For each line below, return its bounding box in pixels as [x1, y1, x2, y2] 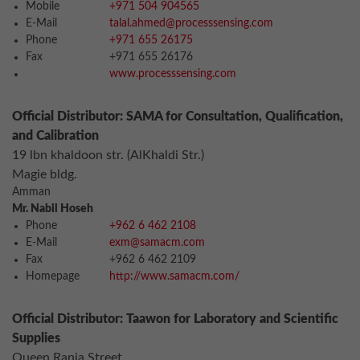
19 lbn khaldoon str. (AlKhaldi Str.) [12, 149, 204, 162]
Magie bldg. [12, 168, 77, 181]
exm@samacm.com [109, 237, 205, 248]
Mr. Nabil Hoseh [12, 203, 93, 215]
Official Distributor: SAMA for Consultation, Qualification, [12, 110, 343, 123]
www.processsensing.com [109, 68, 236, 80]
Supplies [12, 332, 60, 345]
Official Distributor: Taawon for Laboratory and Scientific [12, 313, 338, 325]
